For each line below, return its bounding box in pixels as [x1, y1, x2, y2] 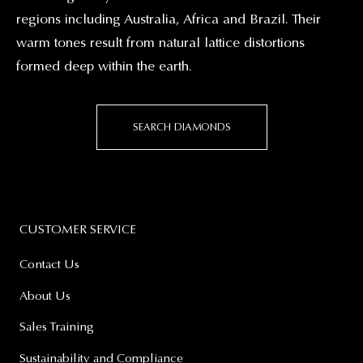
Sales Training [19, 319, 94, 335]
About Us [19, 288, 70, 303]
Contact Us [19, 257, 79, 272]
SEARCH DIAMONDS [132, 121, 231, 134]
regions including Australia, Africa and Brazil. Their [16, 11, 321, 28]
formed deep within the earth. [16, 58, 192, 75]
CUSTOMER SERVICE [19, 222, 136, 237]
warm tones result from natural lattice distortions [16, 34, 305, 52]
